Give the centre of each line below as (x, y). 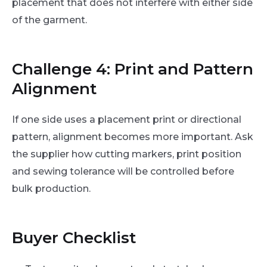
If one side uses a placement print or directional (127, 120)
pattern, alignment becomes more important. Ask (133, 137)
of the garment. (49, 20)
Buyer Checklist (74, 238)
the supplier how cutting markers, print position (127, 154)
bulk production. (51, 189)
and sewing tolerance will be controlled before (123, 172)
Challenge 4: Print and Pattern (133, 69)
